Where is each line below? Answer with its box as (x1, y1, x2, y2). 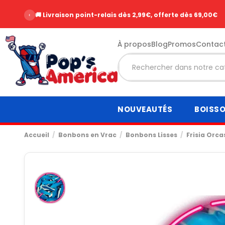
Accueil (24, 130, 49, 139)
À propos (117, 39, 151, 49)
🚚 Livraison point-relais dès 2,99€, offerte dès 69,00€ (35, 10, 217, 19)
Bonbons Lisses (125, 130, 177, 139)
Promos (167, 39, 196, 49)
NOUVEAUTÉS (118, 104, 172, 115)
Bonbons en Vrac (58, 130, 117, 139)
